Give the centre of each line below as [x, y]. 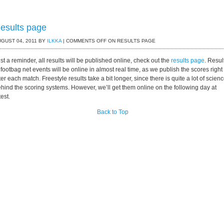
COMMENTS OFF [86, 41]
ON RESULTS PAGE [131, 41]
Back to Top [113, 112]
